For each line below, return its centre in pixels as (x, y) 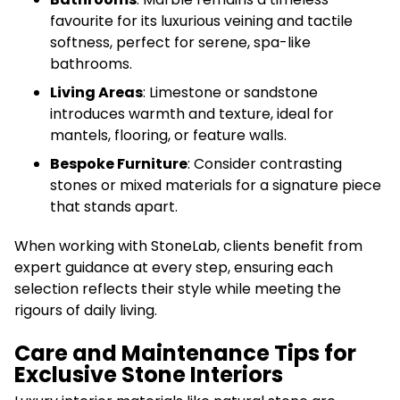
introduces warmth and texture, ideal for (192, 113)
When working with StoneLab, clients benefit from (188, 246)
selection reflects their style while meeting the (178, 288)
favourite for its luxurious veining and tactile (201, 21)
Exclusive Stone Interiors (149, 374)
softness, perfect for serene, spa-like (180, 42)
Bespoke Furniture (119, 163)
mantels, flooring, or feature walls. (168, 135)
